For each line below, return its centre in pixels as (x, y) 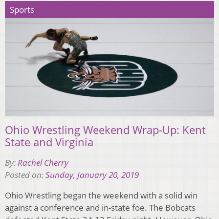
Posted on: (25, 175)
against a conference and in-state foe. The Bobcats (100, 207)
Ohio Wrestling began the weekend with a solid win (101, 195)
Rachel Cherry (43, 162)
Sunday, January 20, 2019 (92, 175)
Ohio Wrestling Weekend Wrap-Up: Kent (105, 129)
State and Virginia (49, 142)
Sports (22, 10)
